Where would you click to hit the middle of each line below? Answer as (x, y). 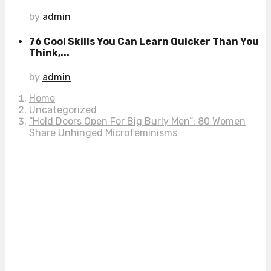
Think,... (49, 53)
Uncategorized (63, 109)
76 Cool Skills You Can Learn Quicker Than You (144, 41)
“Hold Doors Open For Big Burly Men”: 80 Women (137, 121)
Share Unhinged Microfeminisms (103, 132)
